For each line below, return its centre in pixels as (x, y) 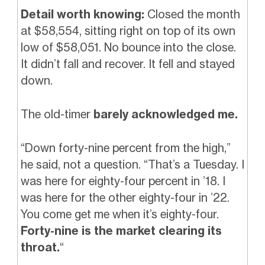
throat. (40, 247)
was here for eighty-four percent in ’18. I (123, 181)
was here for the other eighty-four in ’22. (125, 197)
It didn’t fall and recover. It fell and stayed (127, 64)
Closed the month (192, 14)
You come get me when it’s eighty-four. (119, 214)
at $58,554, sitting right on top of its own (128, 31)
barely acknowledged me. (164, 114)
